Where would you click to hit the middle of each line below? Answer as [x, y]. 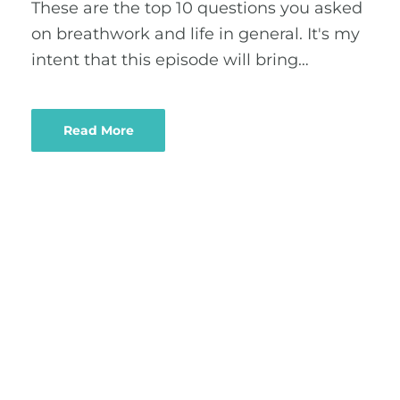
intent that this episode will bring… [170, 60]
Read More [98, 130]
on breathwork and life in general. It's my [196, 34]
